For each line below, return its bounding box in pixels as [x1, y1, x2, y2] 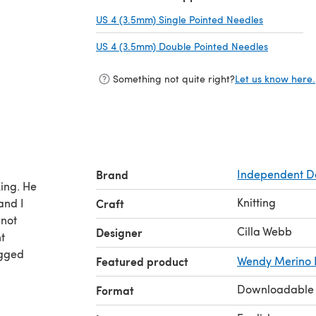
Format [96, 281, 134, 298]
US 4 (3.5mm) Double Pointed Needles [96, 39, 268, 53]
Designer [96, 224, 142, 241]
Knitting [237, 194, 276, 209]
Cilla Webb [237, 223, 292, 238]
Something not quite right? [113, 72, 235, 86]
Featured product [96, 253, 188, 269]
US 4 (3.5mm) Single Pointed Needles [96, 12, 263, 26]
